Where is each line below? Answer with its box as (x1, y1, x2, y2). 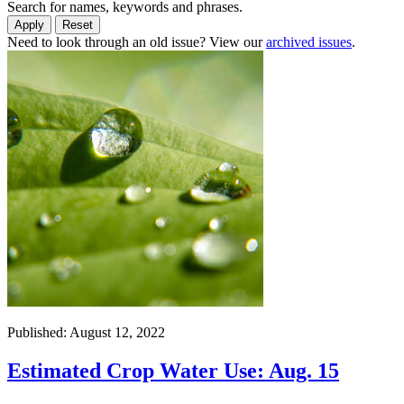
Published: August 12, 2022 (7, 324, 165, 340)
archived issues (266, 33, 352, 50)
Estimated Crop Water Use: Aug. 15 (7, 358, 339, 382)
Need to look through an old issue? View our (7, 33, 266, 50)
